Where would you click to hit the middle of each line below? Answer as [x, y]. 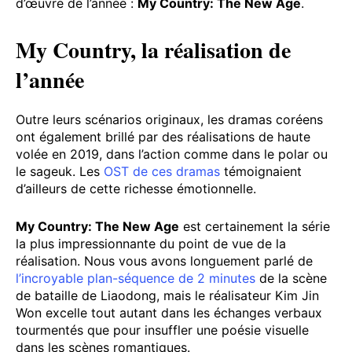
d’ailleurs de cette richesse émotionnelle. [136, 188]
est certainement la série [255, 226]
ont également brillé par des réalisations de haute [163, 136]
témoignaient [261, 171]
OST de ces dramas [162, 171]
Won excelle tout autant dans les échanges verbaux [169, 312]
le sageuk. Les [60, 171]
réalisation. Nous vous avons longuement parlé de [164, 260]
